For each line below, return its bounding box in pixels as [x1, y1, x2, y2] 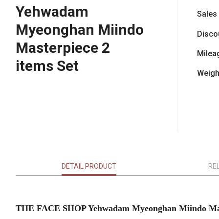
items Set [16, 57, 79, 74]
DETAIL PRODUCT [62, 162, 116, 170]
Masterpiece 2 [16, 39, 110, 56]
